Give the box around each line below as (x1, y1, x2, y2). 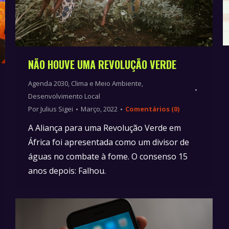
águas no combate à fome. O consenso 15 (28, 151, 188, 163)
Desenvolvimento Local (28, 91, 100, 101)
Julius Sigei (40, 104, 73, 114)
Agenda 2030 (28, 79, 68, 88)
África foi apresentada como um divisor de (28, 136, 189, 148)
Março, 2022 (81, 104, 118, 114)
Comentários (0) (125, 104, 179, 114)
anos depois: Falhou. (28, 165, 106, 177)
